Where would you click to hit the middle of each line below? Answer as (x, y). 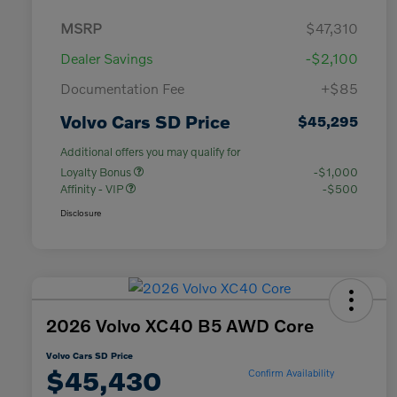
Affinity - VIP (93, 189)
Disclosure (81, 213)
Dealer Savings (107, 58)
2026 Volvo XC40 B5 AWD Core (180, 326)
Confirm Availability (291, 372)
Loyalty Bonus (97, 172)
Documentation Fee (122, 89)
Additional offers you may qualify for (150, 152)
